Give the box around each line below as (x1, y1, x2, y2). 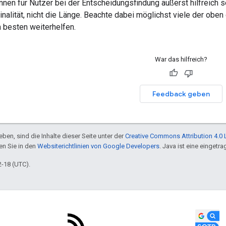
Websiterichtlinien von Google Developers (37, 142, 159, 150)
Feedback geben (152, 89, 210, 98)
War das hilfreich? (154, 55, 207, 63)
